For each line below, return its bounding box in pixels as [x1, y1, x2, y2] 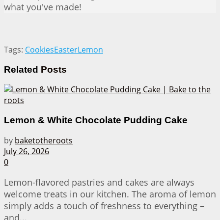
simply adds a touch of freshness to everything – [4, 199, 204, 212]
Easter [54, 44, 78, 55]
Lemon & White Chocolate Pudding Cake [4, 115, 188, 126]
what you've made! [4, 1, 82, 13]
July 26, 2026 [4, 145, 49, 157]
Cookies [25, 44, 54, 55]
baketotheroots [15, 135, 73, 146]
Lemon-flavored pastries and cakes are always [4, 176, 194, 188]
